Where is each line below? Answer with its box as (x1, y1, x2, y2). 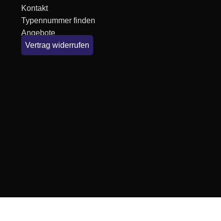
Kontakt (21, 4, 48, 12)
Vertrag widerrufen (25, 41, 89, 49)
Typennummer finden (21, 16, 95, 25)
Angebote (21, 29, 55, 37)
